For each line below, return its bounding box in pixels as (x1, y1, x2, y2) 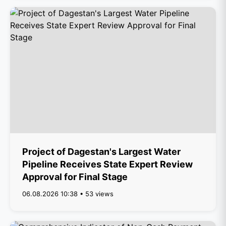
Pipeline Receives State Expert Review (22, 159, 193, 169)
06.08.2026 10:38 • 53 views (22, 190, 114, 198)
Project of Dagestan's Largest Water (22, 146, 181, 157)
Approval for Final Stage (22, 172, 128, 182)
